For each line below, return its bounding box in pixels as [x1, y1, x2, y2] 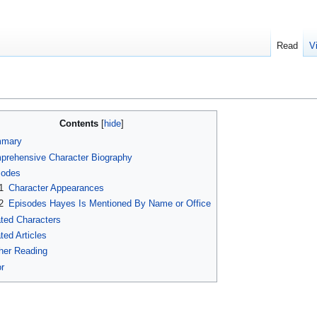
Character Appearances [8, 183, 105, 194]
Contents [59, 118, 99, 129]
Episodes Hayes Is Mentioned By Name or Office [8, 198, 212, 209]
